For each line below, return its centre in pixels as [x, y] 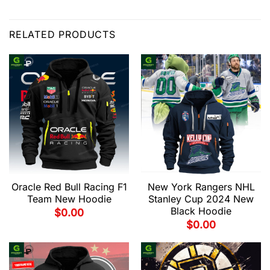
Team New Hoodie [69, 199]
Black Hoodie [201, 211]
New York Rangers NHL [201, 187]
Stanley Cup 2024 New [201, 199]
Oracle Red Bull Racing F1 [69, 187]
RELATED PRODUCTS [62, 34]
